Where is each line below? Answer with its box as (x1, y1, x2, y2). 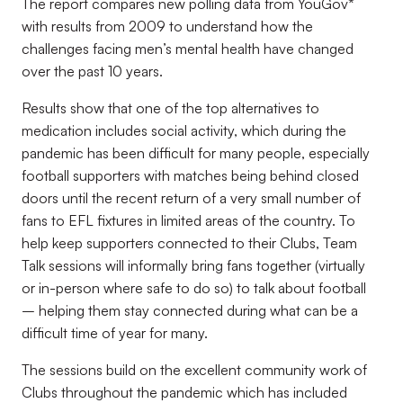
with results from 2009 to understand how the (22, 17, 313, 35)
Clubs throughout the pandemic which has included (22, 383, 347, 401)
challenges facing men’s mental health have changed (22, 40, 354, 58)
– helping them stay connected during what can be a (22, 301, 358, 319)
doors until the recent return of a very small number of (22, 189, 361, 207)
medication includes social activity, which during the (22, 121, 346, 139)
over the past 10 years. (22, 62, 163, 80)
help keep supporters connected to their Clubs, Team (22, 234, 357, 252)
